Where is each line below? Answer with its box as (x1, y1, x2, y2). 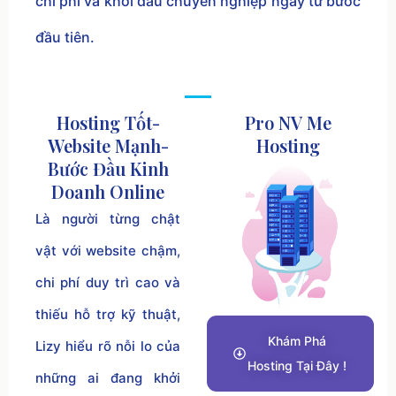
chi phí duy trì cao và (35, 273, 180, 291)
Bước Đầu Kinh (47, 156, 169, 180)
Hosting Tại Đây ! (247, 357, 346, 373)
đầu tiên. (35, 27, 95, 46)
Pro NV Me (245, 110, 331, 134)
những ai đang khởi (35, 369, 180, 386)
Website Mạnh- (47, 133, 169, 157)
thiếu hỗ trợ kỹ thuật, (35, 305, 180, 323)
